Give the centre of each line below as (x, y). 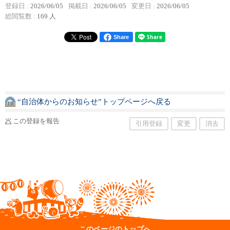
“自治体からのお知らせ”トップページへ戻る (94, 101)
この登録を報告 (36, 121)
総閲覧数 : (21, 16)
